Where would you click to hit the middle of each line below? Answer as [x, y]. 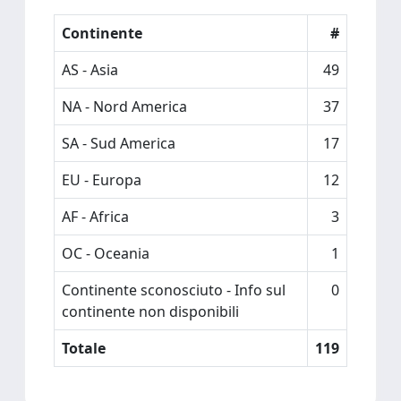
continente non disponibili [150, 311]
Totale [84, 348]
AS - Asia [90, 70]
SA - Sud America [119, 143]
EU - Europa [102, 180]
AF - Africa [95, 217]
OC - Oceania [106, 253]
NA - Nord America [124, 107]
